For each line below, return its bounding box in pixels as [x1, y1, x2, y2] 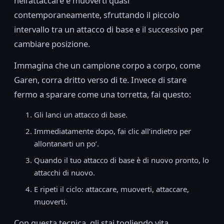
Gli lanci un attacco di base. [34, 109, 127, 120]
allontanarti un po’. [34, 138, 99, 149]
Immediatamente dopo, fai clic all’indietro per [34, 126, 191, 136]
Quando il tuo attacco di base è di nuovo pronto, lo [34, 155, 209, 165]
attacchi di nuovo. [34, 167, 95, 178]
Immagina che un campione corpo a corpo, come [14, 59, 200, 71]
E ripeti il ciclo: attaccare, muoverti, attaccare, [34, 184, 189, 194]
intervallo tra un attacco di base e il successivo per [14, 23, 203, 35]
